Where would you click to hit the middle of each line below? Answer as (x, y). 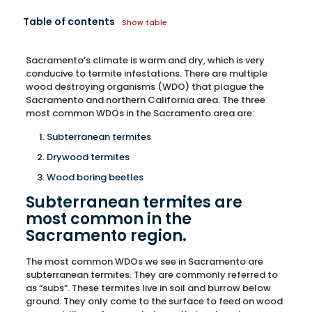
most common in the (108, 219)
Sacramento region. (106, 236)
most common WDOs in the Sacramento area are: (140, 113)
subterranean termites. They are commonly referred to (151, 275)
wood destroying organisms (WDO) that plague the (145, 87)
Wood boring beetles (95, 177)
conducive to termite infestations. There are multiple (146, 73)
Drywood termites (88, 157)
